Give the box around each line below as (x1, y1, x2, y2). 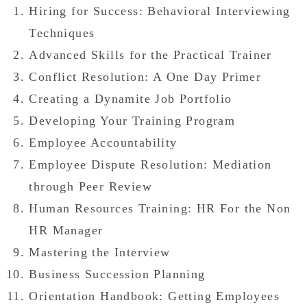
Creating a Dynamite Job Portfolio (29, 92, 232, 106)
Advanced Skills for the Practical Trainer (29, 48, 272, 62)
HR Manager (29, 223, 103, 237)
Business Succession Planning (29, 267, 206, 281)
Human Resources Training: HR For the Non (29, 201, 291, 215)
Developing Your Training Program (29, 114, 236, 127)
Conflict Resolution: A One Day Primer (29, 70, 262, 84)
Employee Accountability (29, 136, 177, 149)
